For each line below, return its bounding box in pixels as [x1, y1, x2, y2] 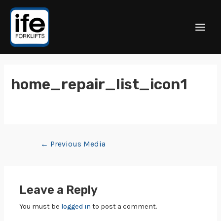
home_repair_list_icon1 [11, 75, 188, 93]
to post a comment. [91, 202, 157, 211]
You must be [19, 202, 62, 211]
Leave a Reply [19, 183, 98, 197]
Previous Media [48, 140, 106, 149]
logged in [61, 202, 91, 211]
